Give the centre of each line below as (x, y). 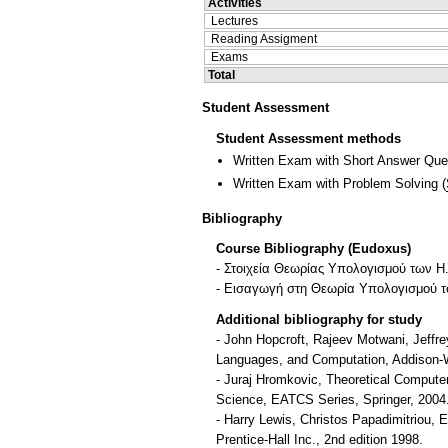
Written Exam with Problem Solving (335, 184)
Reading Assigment (264, 38)
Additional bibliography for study (319, 320)
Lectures (234, 20)
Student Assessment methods (308, 138)
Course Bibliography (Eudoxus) (313, 249)
